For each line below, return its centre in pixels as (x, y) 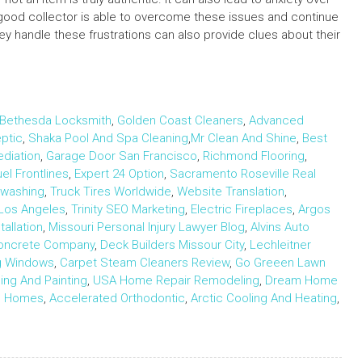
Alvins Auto (280, 227)
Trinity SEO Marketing (128, 210)
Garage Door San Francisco (122, 156)
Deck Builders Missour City (172, 245)
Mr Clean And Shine (244, 139)
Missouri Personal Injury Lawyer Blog (147, 227)
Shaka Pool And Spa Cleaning (108, 139)
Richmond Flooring (254, 156)
